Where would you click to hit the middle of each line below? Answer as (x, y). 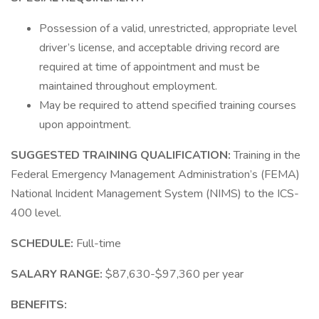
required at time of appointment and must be (150, 67)
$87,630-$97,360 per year (174, 274)
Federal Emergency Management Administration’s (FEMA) (155, 174)
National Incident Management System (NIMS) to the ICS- (155, 194)
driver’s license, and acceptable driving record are (159, 48)
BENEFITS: (39, 305)
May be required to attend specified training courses (168, 105)
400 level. (36, 213)
